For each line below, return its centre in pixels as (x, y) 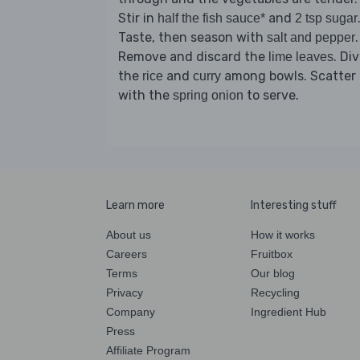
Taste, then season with (192, 37)
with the (145, 95)
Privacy (125, 292)
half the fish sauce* (211, 18)
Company (131, 311)
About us (129, 234)
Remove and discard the (193, 56)
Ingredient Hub (288, 311)
